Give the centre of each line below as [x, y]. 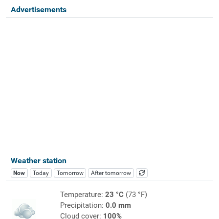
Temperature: [82, 194]
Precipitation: [83, 205]
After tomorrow [111, 173]
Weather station [38, 160]
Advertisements [38, 9]
